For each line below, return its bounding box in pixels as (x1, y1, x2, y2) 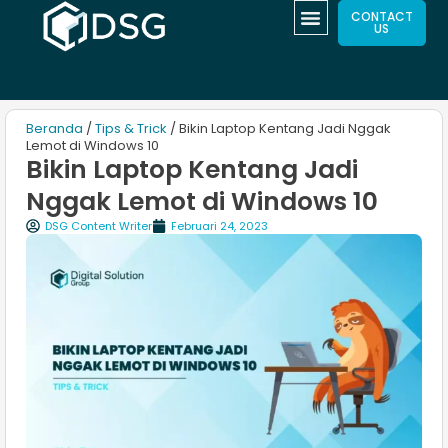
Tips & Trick (95, 119, 167, 139)
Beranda (26, 119, 83, 139)
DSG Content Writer (45, 218, 152, 235)
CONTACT (350, 8, 413, 25)
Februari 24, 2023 (171, 218, 268, 235)
